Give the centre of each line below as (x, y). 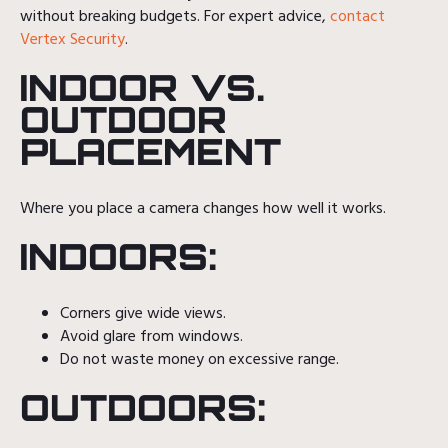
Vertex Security (72, 39)
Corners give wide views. (143, 313)
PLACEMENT (150, 151)
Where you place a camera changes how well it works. (203, 208)
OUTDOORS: (143, 407)
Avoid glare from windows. (151, 336)
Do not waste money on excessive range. (199, 359)
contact (355, 16)
